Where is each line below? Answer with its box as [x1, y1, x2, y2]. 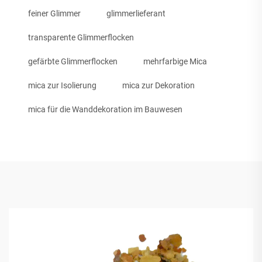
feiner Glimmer [28, 9, 81, 19]
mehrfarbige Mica [143, 57, 207, 67]
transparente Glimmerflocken [28, 33, 134, 43]
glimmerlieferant [106, 9, 166, 19]
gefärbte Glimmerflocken [28, 57, 118, 67]
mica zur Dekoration [122, 81, 195, 91]
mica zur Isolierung [28, 81, 96, 91]
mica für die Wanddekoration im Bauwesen [28, 105, 182, 115]
